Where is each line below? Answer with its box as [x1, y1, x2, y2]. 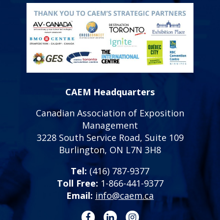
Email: [66, 189, 93, 201]
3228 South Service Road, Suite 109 [36, 131, 184, 143]
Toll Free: [56, 177, 98, 189]
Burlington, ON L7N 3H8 [59, 143, 161, 156]
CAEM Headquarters [65, 85, 155, 98]
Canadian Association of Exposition [36, 107, 184, 119]
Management [82, 119, 138, 131]
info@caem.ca [95, 189, 154, 201]
